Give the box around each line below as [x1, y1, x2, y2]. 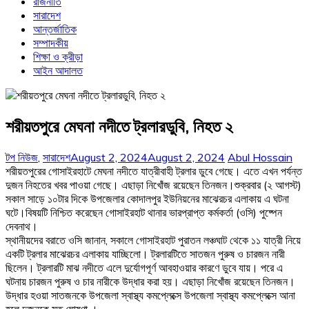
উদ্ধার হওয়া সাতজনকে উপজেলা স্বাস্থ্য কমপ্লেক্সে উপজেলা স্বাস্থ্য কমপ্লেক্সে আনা [6, 288, 295, 302]
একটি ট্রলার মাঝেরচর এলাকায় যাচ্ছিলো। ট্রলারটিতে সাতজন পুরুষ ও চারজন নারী [6, 246, 285, 261]
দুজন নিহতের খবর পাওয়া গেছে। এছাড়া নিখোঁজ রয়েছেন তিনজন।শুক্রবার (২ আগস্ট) [6, 177, 301, 192]
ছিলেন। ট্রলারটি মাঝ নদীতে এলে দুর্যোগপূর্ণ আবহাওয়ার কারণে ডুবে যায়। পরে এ [6, 260, 283, 275]
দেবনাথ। [6, 219, 38, 233]
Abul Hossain [228, 150, 292, 164]
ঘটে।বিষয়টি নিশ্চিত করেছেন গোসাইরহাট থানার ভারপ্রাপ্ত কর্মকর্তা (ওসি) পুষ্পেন [6, 205, 282, 219]
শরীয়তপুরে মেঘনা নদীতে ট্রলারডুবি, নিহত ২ [6, 115, 233, 137]
